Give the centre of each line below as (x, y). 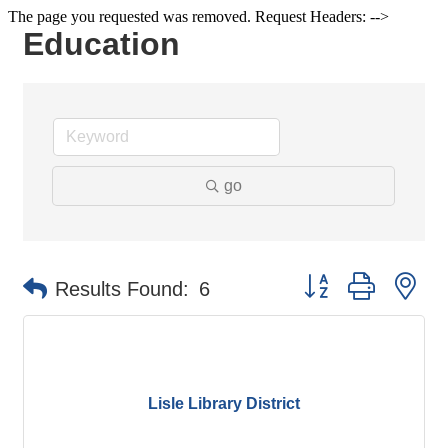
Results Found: (122, 289)
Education (101, 44)
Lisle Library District (224, 403)
